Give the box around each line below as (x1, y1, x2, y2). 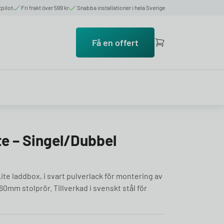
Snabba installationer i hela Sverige (77, 4, 165, 11)
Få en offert (92, 37, 138, 48)
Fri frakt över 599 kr (21, 4, 69, 11)
